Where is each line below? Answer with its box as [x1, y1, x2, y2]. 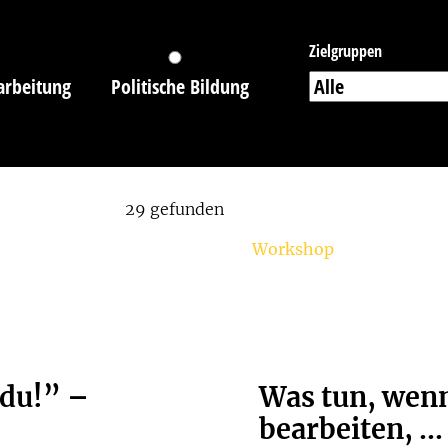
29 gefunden [125, 199, 224, 219]
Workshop [252, 239, 334, 259]
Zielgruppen [308, 40, 382, 62]
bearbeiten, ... [259, 412, 443, 446]
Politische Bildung [110, 73, 249, 100]
